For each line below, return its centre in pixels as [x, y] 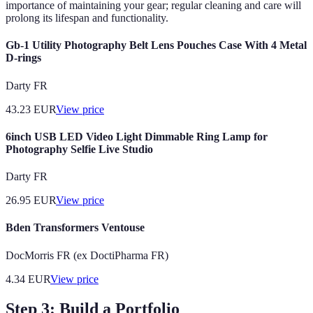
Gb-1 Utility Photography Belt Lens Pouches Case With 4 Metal [156, 45]
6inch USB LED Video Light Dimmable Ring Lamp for [137, 136]
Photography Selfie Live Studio [79, 149]
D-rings [23, 58]
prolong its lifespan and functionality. [87, 18]
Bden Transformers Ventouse [75, 228]
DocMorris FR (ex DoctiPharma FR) [87, 255]
